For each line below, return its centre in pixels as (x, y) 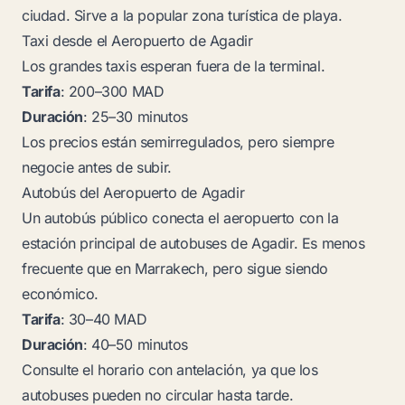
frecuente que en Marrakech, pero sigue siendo (175, 268)
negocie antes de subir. (97, 167)
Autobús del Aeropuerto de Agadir (133, 193)
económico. (60, 294)
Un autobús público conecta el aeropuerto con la (180, 218)
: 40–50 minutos (135, 344)
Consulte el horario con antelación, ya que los (170, 370)
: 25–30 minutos (135, 117)
